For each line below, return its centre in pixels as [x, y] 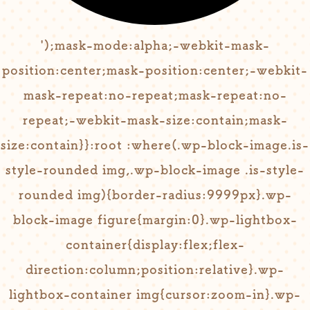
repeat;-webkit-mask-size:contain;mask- [155, 120]
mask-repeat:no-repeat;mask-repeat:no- [155, 95]
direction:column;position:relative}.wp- [155, 269]
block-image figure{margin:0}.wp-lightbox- [155, 219]
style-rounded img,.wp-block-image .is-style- [155, 170]
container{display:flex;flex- [155, 244]
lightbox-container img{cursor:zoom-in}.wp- [155, 294]
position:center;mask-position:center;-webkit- [155, 70]
